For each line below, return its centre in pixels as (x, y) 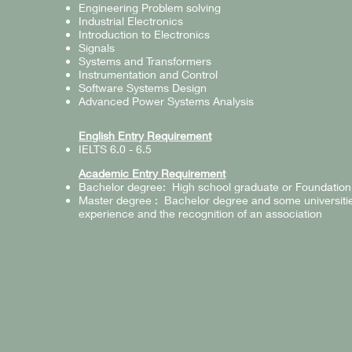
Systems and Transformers (145, 61)
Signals (97, 48)
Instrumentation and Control (148, 74)
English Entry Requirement (145, 136)
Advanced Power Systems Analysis (167, 101)
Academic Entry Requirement (152, 173)
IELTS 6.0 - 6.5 (115, 149)
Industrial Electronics (131, 21)
